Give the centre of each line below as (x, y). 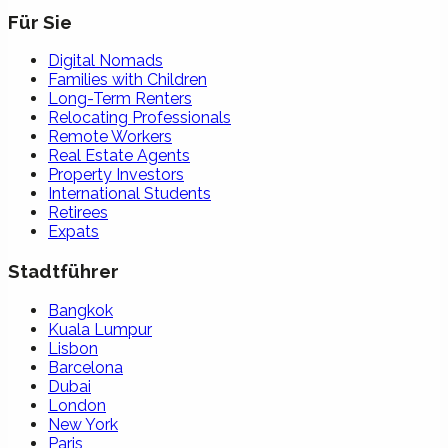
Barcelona (85, 367)
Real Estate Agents (119, 156)
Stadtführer (63, 271)
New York (83, 424)
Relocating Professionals (139, 118)
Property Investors (116, 175)
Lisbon (73, 348)
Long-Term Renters (120, 99)
